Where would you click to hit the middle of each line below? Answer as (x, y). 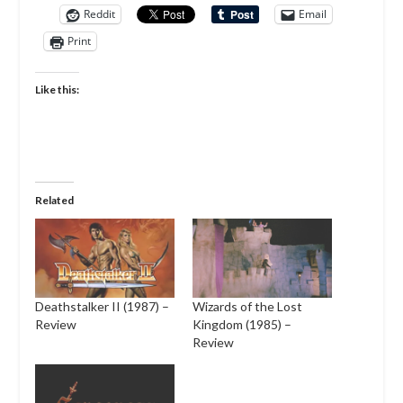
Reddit (99, 14)
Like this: (57, 89)
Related (54, 200)
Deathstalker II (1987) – (102, 307)
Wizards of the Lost (247, 307)
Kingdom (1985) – (242, 325)
